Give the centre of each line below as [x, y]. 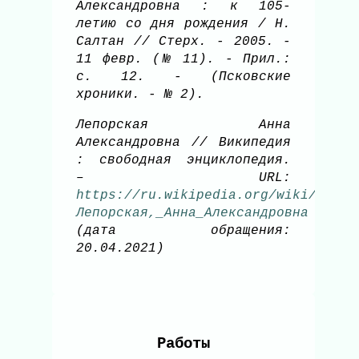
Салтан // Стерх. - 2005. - [184, 42]
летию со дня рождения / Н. [184, 24]
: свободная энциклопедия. [184, 161]
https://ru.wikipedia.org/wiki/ [196, 196]
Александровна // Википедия [184, 143]
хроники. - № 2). [144, 95]
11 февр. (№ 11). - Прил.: [184, 60]
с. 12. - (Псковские [184, 77]
